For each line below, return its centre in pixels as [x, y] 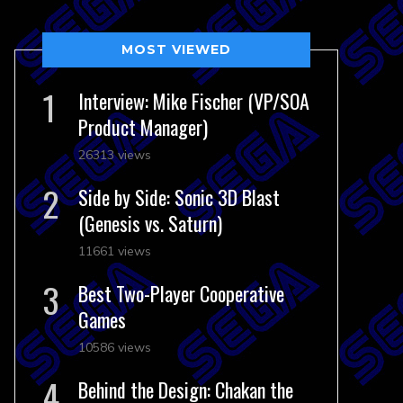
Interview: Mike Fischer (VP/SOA [194, 101]
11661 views [115, 251]
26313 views [115, 155]
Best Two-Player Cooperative [181, 293]
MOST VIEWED [176, 49]
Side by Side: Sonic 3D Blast [179, 197]
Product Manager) [143, 127]
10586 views [115, 347]
